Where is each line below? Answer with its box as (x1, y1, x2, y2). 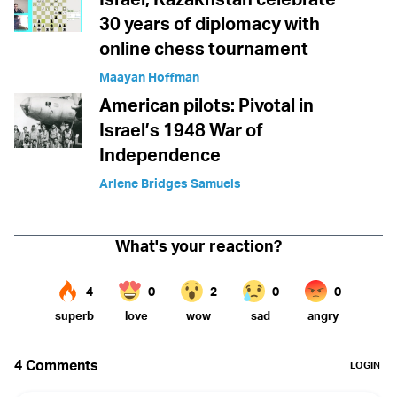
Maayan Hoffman (99, 68, 199, 84)
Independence (99, 143, 221, 166)
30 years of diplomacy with (99, 12, 320, 35)
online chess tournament (99, 36, 308, 59)
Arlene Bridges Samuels (99, 175, 241, 191)
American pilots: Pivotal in (99, 93, 314, 116)
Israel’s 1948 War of (99, 118, 263, 141)
